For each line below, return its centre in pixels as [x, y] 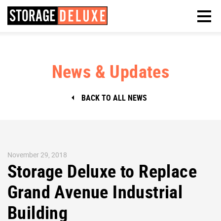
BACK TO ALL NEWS [114, 97]
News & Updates [110, 71]
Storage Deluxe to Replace [102, 170]
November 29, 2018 [37, 154]
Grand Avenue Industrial [95, 191]
